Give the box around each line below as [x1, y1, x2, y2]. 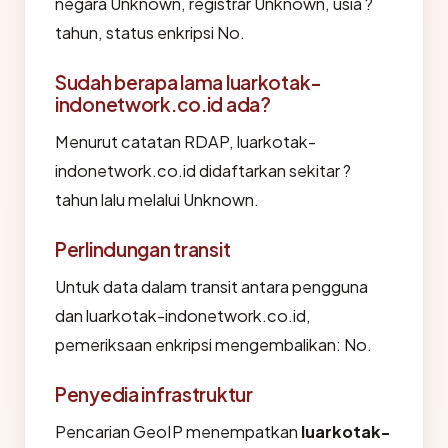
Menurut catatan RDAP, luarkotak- [55, 131, 316, 152]
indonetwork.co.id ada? [55, 92, 271, 116]
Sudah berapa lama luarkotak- [55, 70, 323, 94]
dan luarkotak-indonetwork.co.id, [55, 305, 311, 326]
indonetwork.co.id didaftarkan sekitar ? [55, 160, 351, 181]
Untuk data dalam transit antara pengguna [55, 276, 368, 297]
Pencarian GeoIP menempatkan [55, 421, 301, 442]
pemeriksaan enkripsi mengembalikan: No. [55, 334, 372, 355]
